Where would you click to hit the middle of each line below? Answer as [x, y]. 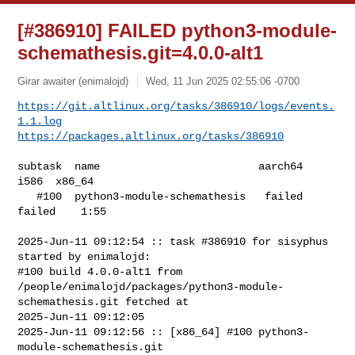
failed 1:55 [62, 211]
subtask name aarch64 [160, 166]
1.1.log [40, 121]
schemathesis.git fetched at [107, 302]
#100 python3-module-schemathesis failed [27, 196]
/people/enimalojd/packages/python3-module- [151, 286]
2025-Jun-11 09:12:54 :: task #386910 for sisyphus [173, 241]
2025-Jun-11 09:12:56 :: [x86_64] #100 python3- [164, 332]
